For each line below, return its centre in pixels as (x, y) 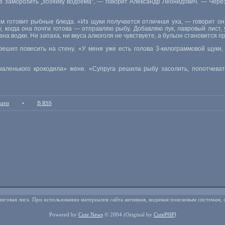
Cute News (90, 214)
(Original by (138, 214)
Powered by (63, 214)
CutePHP (164, 214)
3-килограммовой (180, 49)
